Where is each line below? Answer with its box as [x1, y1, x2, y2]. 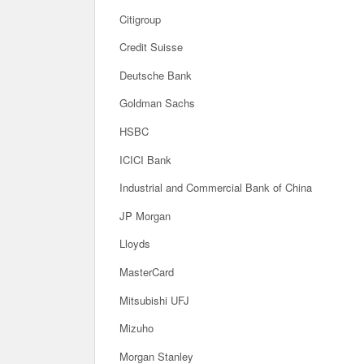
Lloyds [119, 236, 150, 252]
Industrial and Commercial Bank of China [119, 180, 312, 196]
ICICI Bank [119, 151, 171, 167]
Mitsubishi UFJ [119, 292, 189, 308]
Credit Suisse [119, 39, 183, 55]
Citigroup [119, 11, 161, 27]
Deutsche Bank [119, 67, 192, 83]
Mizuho [119, 320, 154, 336]
